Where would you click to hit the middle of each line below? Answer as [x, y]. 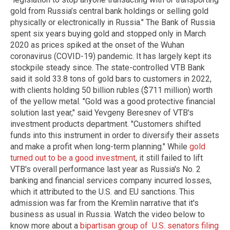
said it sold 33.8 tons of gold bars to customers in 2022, [111, 79]
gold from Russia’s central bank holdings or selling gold [109, 11]
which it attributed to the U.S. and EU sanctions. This [102, 192]
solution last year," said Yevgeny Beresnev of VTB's [102, 113]
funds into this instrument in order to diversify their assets [115, 136]
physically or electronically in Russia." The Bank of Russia [113, 23]
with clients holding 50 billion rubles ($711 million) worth [111, 90]
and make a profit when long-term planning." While [100, 147]
